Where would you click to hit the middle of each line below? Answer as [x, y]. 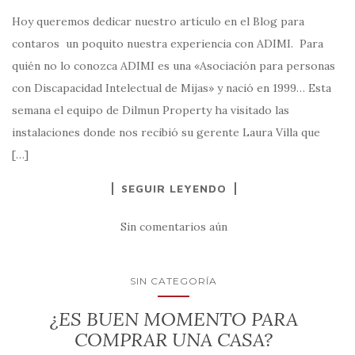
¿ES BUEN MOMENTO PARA [174, 319]
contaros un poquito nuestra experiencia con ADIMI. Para [168, 43]
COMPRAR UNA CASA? [174, 339]
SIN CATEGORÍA [174, 281]
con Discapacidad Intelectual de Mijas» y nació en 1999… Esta [172, 88]
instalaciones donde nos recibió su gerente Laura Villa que [166, 132]
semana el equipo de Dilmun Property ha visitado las [151, 110]
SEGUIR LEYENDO [174, 188]
